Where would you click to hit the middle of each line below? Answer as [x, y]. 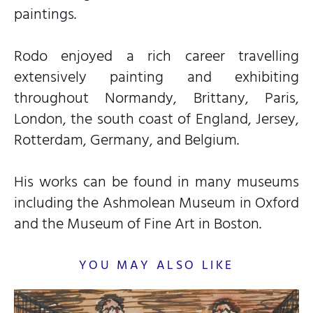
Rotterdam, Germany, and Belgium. [126, 139]
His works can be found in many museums [156, 181]
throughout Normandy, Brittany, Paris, [156, 97]
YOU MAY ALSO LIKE [156, 265]
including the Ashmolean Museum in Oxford [156, 202]
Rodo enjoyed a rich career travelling [156, 56]
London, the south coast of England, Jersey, [156, 118]
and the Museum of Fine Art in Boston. [138, 223]
